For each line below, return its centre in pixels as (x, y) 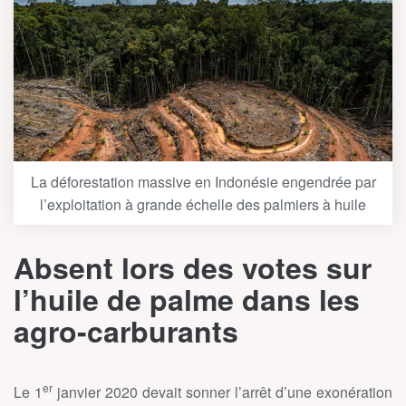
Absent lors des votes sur (193, 268)
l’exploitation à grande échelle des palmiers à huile (203, 205)
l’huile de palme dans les (187, 300)
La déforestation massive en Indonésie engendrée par (203, 182)
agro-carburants (126, 331)
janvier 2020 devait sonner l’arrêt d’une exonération (222, 392)
